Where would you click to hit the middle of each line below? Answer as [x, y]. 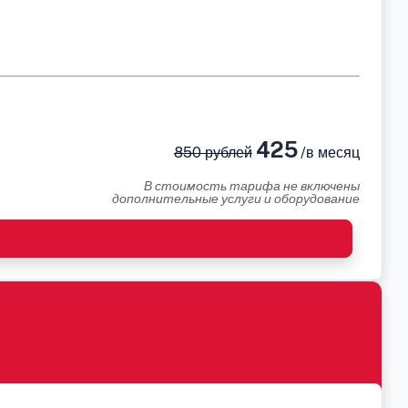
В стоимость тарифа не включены [252, 186]
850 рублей [213, 153]
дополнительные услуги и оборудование [236, 199]
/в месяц [328, 153]
